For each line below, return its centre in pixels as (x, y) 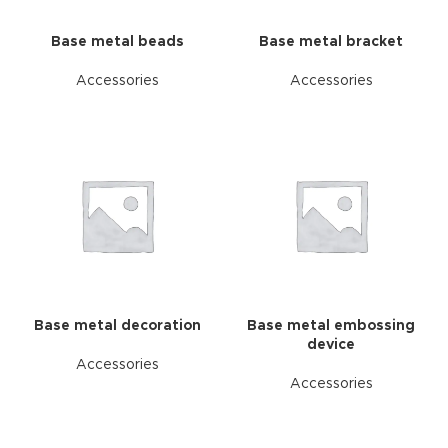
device (331, 345)
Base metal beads (117, 42)
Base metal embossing (331, 326)
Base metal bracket (331, 42)
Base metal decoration (117, 326)
